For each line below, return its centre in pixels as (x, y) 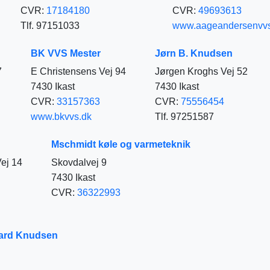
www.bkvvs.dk (61, 116)
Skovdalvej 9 (79, 162)
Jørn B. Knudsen (194, 53)
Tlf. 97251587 (184, 116)
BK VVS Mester (66, 53)
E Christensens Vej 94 (78, 71)
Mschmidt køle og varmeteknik (121, 144)
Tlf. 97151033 (50, 25)
